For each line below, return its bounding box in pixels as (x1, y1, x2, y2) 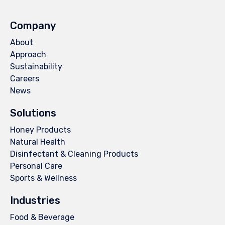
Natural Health (10, 137, 65, 147)
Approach (10, 49, 46, 59)
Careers (10, 73, 39, 83)
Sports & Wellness (10, 173, 77, 183)
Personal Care (10, 161, 62, 171)
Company (10, 19, 56, 32)
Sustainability (10, 61, 62, 71)
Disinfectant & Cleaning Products (10, 149, 138, 159)
